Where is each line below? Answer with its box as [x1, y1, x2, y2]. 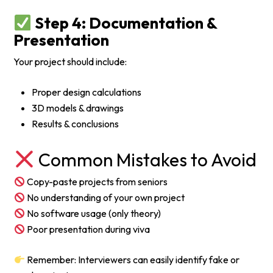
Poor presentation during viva [24, 223, 150, 236]
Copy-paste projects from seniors [24, 175, 168, 188]
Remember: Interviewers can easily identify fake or [24, 253, 239, 266]
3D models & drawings [32, 102, 124, 115]
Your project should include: [13, 55, 127, 68]
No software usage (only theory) [24, 207, 161, 220]
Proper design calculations [32, 86, 142, 99]
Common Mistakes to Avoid [34, 148, 257, 172]
